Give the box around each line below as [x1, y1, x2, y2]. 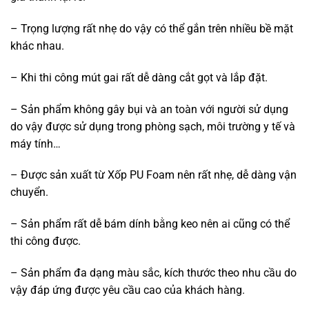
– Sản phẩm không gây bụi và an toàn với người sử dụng [10, 102, 288, 116]
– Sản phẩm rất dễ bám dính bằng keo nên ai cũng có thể [10, 217, 290, 231]
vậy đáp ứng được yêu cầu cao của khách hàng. [10, 283, 245, 297]
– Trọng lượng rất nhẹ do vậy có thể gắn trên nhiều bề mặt [10, 22, 293, 36]
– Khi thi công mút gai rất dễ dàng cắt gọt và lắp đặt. [10, 70, 268, 84]
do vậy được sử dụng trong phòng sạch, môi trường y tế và [10, 119, 295, 133]
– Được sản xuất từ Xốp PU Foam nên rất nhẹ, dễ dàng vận [10, 168, 297, 182]
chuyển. [10, 186, 48, 199]
